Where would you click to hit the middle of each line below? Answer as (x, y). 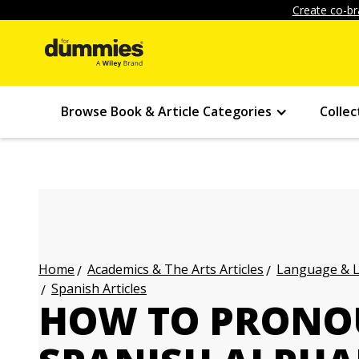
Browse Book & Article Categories (166, 111)
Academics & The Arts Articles (175, 269)
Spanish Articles (99, 288)
